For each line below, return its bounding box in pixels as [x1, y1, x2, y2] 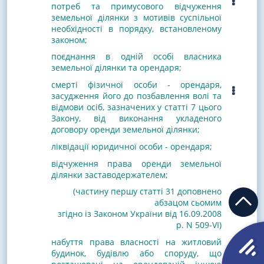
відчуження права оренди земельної [51, 157, 222, 169]
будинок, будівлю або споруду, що [51, 247, 222, 259]
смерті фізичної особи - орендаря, [51, 79, 222, 91]
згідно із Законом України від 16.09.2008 [55, 208, 222, 220]
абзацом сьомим [154, 197, 222, 209]
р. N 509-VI [176, 219, 219, 231]
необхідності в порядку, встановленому [51, 22, 222, 34]
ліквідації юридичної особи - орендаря [51, 140, 210, 152]
